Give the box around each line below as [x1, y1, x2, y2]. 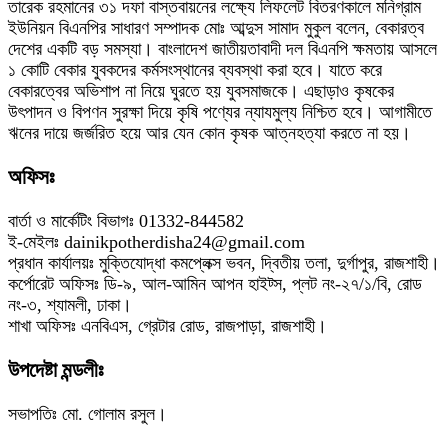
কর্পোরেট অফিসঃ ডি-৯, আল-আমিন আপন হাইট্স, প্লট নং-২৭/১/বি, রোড [8, 274, 422, 295]
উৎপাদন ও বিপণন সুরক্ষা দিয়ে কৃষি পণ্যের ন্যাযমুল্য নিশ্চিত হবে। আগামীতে [8, 101, 432, 122]
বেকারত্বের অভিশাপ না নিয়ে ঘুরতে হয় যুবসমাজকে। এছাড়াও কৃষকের [8, 80, 394, 101]
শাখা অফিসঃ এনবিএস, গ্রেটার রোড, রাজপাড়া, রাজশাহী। [8, 316, 327, 337]
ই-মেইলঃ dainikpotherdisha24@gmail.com [8, 232, 305, 253]
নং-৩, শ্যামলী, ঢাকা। [8, 295, 132, 316]
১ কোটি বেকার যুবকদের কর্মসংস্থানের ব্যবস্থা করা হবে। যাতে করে [8, 59, 382, 80]
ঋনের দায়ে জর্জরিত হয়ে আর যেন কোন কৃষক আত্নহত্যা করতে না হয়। [8, 122, 411, 143]
